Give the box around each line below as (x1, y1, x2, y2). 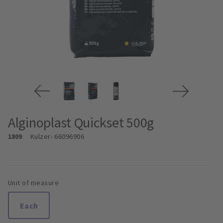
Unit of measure (8, 178, 59, 188)
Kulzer (30, 132, 51, 141)
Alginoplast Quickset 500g (8, 113, 154, 132)
